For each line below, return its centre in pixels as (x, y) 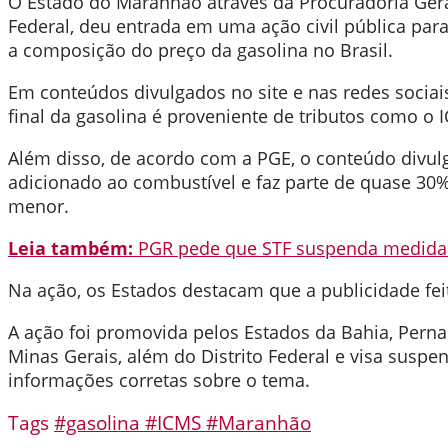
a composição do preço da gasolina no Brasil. (200, 50)
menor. (38, 206)
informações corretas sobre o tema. (159, 380)
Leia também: (70, 248)
